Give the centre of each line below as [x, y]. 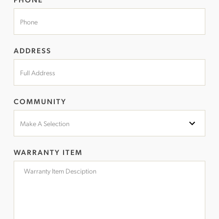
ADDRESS [33, 50]
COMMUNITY [40, 101]
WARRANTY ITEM [48, 152]
